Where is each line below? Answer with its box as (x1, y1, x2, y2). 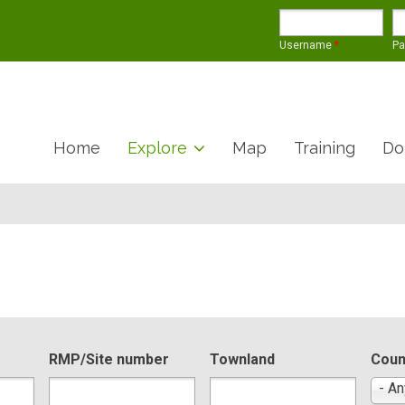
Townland (209, 351, 275, 368)
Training (294, 138, 355, 157)
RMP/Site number (48, 351, 169, 368)
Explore (127, 138, 187, 157)
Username (279, 39, 334, 52)
